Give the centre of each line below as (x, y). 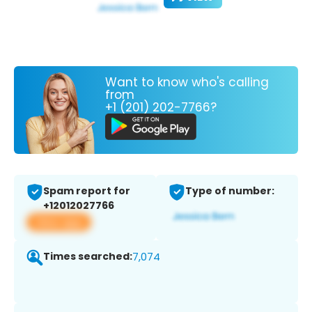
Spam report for (87, 191)
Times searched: (88, 257)
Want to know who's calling (187, 82)
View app (59, 222)
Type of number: (230, 191)
